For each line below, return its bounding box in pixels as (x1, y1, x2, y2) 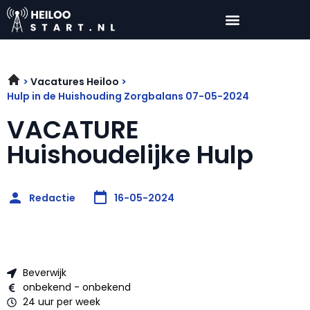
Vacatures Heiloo (30, 75, 119, 89)
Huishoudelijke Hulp (7, 137, 253, 173)
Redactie (29, 190, 75, 205)
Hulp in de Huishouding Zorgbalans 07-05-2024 (7, 89, 249, 104)
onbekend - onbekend (22, 280, 131, 295)
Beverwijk (22, 266, 66, 280)
